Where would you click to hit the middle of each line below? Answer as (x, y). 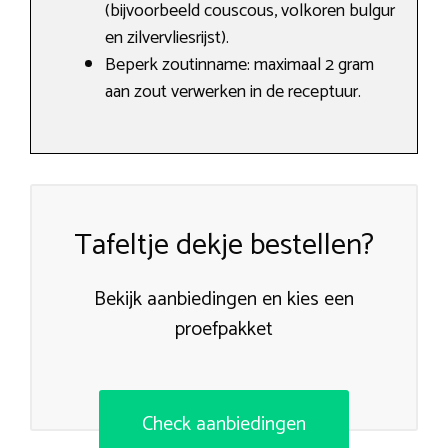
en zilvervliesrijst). (167, 38)
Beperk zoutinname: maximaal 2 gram (239, 65)
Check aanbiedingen (224, 425)
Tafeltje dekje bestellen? (224, 246)
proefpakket (224, 330)
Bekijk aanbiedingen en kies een (224, 300)
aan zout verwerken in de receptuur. (233, 92)
